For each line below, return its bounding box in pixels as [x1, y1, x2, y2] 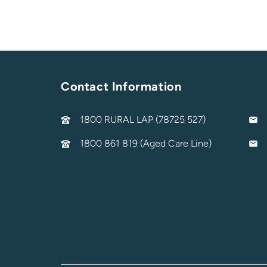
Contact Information [61, 79, 182, 94]
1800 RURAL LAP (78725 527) [80, 114, 206, 126]
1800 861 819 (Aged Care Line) [80, 138, 212, 150]
